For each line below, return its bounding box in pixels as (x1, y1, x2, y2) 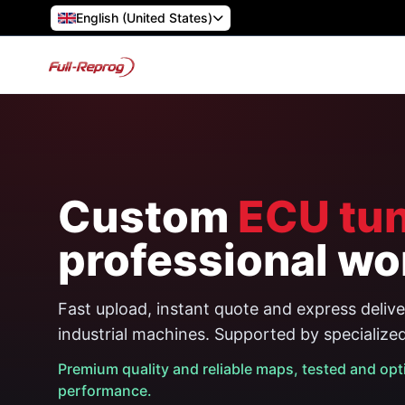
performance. (58, 381, 152, 400)
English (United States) (76, 10, 212, 25)
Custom (58, 190, 238, 243)
